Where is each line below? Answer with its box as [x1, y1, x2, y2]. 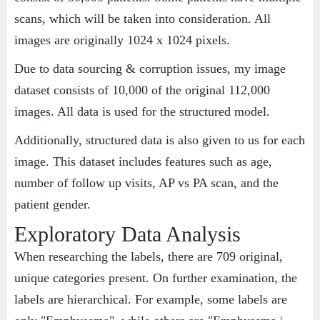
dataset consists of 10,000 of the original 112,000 [14, 83, 270, 98]
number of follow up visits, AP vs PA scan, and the [14, 176, 279, 191]
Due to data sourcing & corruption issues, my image [14, 61, 286, 76]
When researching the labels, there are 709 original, [14, 249, 283, 264]
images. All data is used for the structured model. [14, 104, 270, 119]
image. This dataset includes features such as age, [14, 154, 272, 169]
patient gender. [14, 197, 91, 212]
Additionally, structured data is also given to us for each [14, 133, 305, 148]
